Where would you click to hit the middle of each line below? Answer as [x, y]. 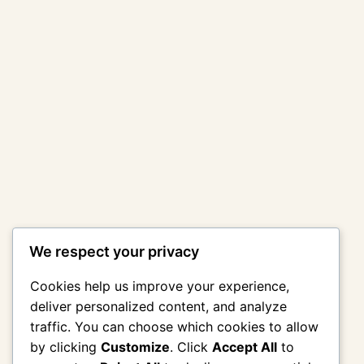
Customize [135, 347]
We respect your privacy [114, 252]
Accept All [245, 347]
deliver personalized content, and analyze [158, 307]
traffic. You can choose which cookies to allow [174, 327]
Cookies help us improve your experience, [160, 286]
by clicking [65, 347]
